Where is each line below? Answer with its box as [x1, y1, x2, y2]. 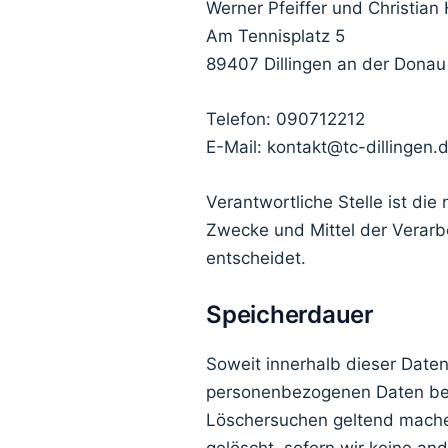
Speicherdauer [206, 300, 374, 330]
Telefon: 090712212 [206, 108, 365, 129]
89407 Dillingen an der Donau [206, 53, 446, 74]
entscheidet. [206, 248, 306, 269]
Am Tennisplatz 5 [206, 25, 345, 46]
